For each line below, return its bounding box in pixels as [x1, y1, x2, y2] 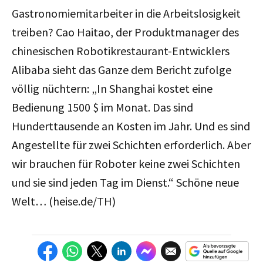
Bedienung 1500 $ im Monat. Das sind [12, 99, 193, 114]
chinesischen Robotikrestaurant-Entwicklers [12, 43, 230, 58]
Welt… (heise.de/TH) [12, 193, 116, 208]
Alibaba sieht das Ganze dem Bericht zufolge [12, 62, 231, 77]
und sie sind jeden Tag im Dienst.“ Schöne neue [12, 174, 239, 190]
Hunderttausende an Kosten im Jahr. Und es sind [12, 118, 250, 133]
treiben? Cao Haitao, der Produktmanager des [12, 24, 239, 39]
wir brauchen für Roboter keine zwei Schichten [12, 156, 240, 171]
